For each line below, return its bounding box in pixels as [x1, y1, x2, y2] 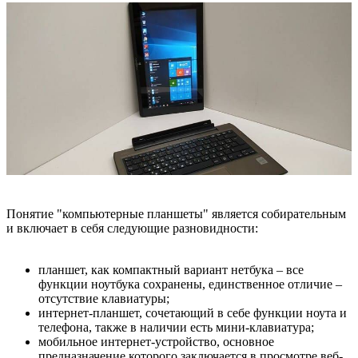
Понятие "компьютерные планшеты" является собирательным [6, 206, 346, 221]
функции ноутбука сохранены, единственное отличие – [38, 276, 342, 291]
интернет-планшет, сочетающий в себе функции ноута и [38, 305, 347, 320]
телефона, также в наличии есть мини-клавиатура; [38, 320, 314, 334]
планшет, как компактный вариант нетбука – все [38, 262, 304, 276]
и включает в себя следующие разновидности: [6, 221, 258, 235]
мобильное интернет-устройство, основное [38, 334, 274, 348]
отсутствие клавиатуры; [38, 291, 169, 305]
